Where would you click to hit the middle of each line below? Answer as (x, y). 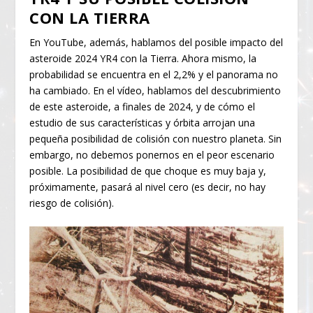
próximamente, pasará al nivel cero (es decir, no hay (148, 187)
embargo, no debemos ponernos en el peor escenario (152, 154)
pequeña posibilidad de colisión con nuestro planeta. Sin (156, 138)
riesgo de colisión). (72, 203)
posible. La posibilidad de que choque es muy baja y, (148, 170)
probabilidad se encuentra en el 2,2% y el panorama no (154, 74)
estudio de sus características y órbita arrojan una (143, 122)
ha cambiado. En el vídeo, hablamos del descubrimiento (155, 90)
